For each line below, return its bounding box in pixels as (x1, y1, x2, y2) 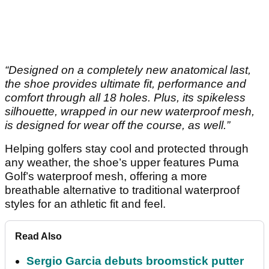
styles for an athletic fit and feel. (5, 198, 166, 211)
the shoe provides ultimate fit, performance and (5, 77, 246, 91)
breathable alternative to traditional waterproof (5, 184, 240, 197)
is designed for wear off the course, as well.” (5, 119, 230, 132)
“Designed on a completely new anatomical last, (5, 64, 251, 77)
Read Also (15, 231, 62, 242)
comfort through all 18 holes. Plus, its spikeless (5, 91, 246, 104)
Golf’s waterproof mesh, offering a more (5, 170, 207, 183)
